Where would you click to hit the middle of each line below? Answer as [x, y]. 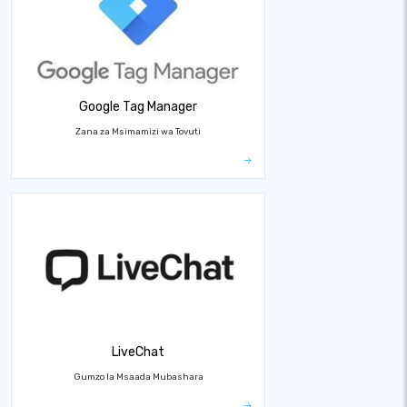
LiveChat [139, 352]
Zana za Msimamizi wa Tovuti [139, 131]
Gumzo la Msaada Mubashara [138, 376]
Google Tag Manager [139, 106]
